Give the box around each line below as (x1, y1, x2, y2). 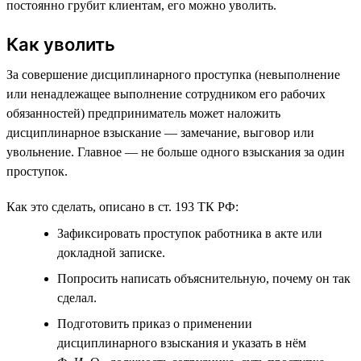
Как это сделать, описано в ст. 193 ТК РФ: (6, 199, 239, 214)
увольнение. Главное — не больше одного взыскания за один (6, 144, 345, 159)
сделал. (57, 290, 97, 305)
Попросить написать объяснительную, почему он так (57, 271, 351, 285)
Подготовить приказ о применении (57, 316, 252, 330)
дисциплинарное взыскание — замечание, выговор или (6, 125, 314, 139)
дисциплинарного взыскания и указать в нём (57, 335, 306, 350)
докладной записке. (57, 245, 165, 259)
